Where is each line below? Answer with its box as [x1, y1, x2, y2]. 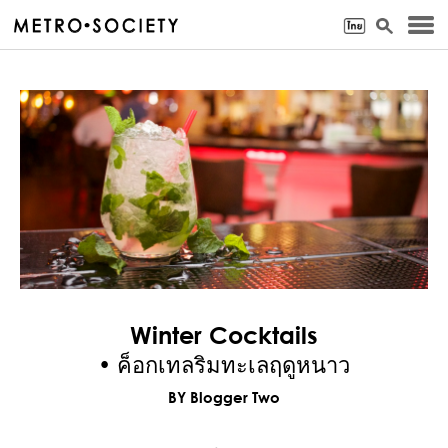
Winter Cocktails [130, 320, 318, 350]
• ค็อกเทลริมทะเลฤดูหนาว [98, 351, 350, 379]
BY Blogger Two [168, 388, 280, 407]
